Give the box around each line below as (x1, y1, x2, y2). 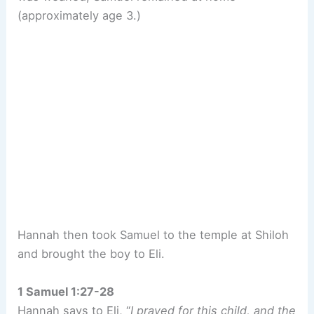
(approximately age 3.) (18, 8, 145, 23)
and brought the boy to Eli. (18, 247, 165, 261)
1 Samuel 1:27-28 (18, 284, 115, 299)
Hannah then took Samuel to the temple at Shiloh (18, 228, 289, 243)
